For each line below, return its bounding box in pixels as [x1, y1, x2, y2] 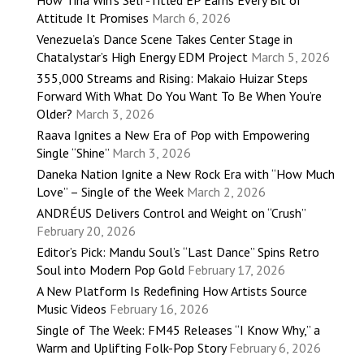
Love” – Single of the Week [37, 184, 184, 201]
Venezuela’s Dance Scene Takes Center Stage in [37, 31, 292, 48]
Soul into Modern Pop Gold [37, 262, 184, 279]
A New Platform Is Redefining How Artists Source [37, 283, 307, 300]
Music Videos [37, 301, 106, 318]
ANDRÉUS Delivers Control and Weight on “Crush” [37, 205, 305, 222]
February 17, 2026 [188, 262, 285, 279]
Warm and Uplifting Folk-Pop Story [37, 340, 226, 357]
